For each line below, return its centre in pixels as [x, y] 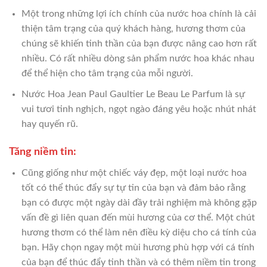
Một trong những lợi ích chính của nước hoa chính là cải [139, 14]
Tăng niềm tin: [43, 152]
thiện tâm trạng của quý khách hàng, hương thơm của [133, 29]
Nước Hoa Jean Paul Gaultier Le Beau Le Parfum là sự [133, 94]
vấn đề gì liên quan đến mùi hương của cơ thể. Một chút [138, 218]
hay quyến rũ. [49, 124]
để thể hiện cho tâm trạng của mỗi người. [107, 74]
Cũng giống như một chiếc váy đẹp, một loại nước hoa [134, 173]
